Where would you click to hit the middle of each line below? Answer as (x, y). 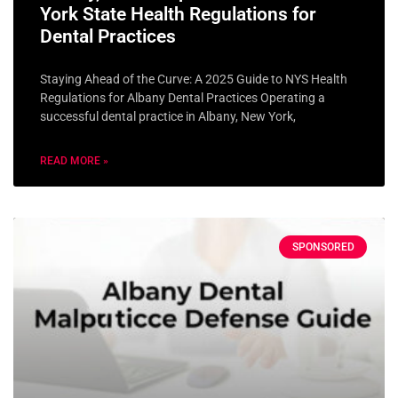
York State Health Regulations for (178, 14)
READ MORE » (74, 160)
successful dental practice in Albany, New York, (168, 116)
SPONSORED (323, 247)
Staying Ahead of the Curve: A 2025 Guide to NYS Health (194, 79)
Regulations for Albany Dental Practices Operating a (183, 97)
